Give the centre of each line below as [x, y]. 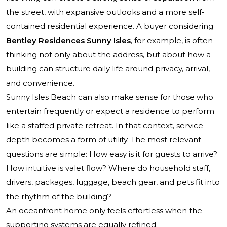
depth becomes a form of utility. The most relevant [104, 140]
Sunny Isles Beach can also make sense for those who [110, 97]
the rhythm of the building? [59, 197]
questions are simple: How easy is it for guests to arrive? [112, 154]
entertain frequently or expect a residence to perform [110, 111]
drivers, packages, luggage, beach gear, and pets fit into [113, 182]
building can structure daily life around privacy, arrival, [108, 69]
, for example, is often [172, 41]
